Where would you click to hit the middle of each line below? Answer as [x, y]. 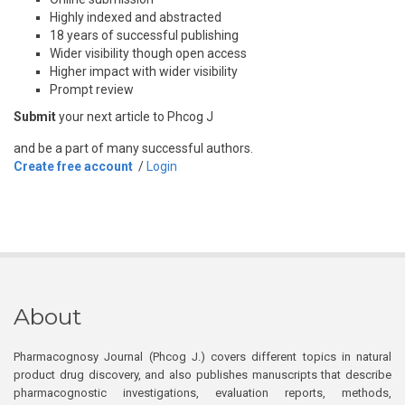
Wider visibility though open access [148, 53]
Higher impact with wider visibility [144, 71]
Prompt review [92, 89]
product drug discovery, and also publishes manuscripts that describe [202, 375]
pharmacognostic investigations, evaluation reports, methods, [202, 393]
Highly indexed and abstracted [136, 17]
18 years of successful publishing [144, 35]
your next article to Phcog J [135, 117]
